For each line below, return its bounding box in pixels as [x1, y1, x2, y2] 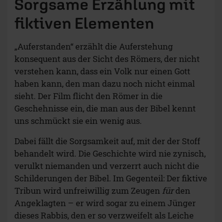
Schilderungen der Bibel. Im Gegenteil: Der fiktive [14, 172, 207, 184]
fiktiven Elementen [14, 13, 154, 32]
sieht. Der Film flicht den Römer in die [14, 90, 163, 102]
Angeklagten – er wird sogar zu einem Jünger [14, 197, 196, 209]
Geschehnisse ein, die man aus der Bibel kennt [14, 102, 196, 114]
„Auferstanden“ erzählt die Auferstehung [14, 40, 173, 52]
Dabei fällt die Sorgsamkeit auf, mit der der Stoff [14, 135, 200, 147]
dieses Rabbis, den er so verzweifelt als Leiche [14, 209, 194, 221]
